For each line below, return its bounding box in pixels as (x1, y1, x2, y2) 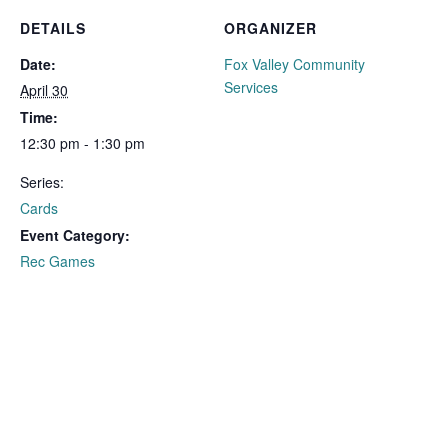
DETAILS (20, 18, 86, 38)
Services (224, 77, 278, 97)
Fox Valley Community (224, 54, 365, 74)
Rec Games (20, 251, 95, 271)
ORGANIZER (224, 18, 317, 38)
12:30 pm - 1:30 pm (20, 133, 145, 153)
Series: (20, 172, 64, 192)
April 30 (20, 80, 68, 100)
